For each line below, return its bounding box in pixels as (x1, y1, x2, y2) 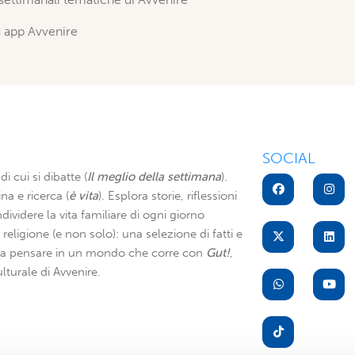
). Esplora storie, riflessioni (98, 189, 237, 203)
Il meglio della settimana (87, 170, 221, 184)
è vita (69, 189, 98, 203)
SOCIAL (262, 149, 315, 167)
